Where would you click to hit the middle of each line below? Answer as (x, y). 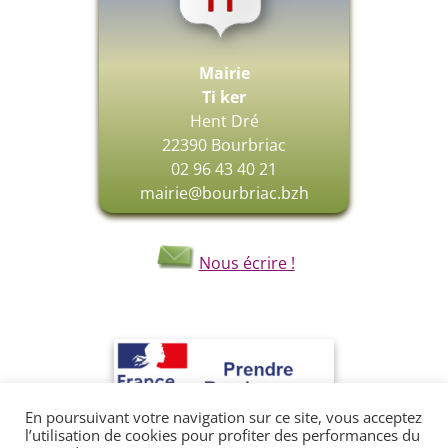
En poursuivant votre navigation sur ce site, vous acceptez (223, 417)
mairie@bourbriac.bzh (224, 193)
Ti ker (224, 97)
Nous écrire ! (246, 263)
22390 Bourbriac (224, 145)
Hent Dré (224, 121)
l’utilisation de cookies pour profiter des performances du (222, 435)
